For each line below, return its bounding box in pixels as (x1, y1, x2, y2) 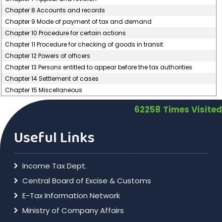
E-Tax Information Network (22, 190, 120, 201)
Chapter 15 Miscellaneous (5, 86, 83, 94)
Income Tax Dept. (22, 161, 87, 171)
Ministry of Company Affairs (22, 205, 124, 216)
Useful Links (13, 126, 95, 150)
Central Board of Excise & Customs (22, 175, 151, 186)
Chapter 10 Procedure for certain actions (5, 29, 126, 37)
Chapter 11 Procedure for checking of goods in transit (5, 40, 164, 49)
